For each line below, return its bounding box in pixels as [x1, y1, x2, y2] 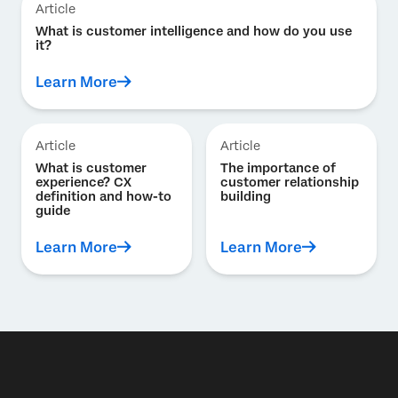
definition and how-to [36, 188, 171, 203]
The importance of [220, 160, 336, 175]
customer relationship [220, 174, 359, 189]
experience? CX [36, 174, 131, 189]
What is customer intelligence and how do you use [36, 23, 352, 38]
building [220, 188, 271, 203]
